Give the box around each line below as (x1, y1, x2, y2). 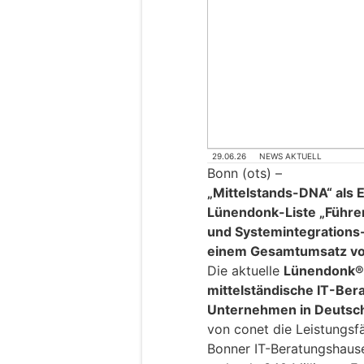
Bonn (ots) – (207, 165, 282, 182)
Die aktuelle (207, 262, 284, 279)
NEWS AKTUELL (259, 150, 323, 161)
